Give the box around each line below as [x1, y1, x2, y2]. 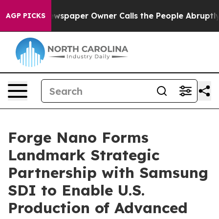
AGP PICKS [6, 11, 45, 20]
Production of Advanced [8, 198, 188, 217]
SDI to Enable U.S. [8, 181, 145, 199]
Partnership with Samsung [8, 163, 208, 182]
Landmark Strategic [8, 146, 159, 164]
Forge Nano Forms [8, 128, 149, 147]
